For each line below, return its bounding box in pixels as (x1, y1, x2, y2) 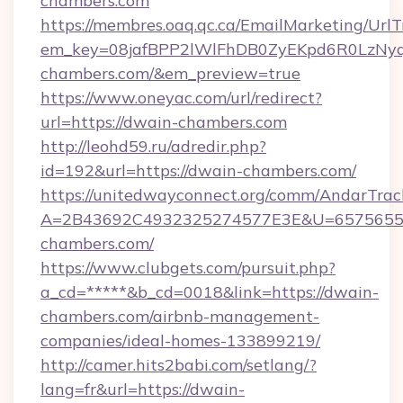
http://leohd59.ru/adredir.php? (40, 136, 266, 157)
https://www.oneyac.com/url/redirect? (40, 87, 322, 108)
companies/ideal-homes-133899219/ (40, 330, 320, 351)
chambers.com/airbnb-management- (40, 306, 319, 327)
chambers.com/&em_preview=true (40, 63, 300, 84)
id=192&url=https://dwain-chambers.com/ (40, 160, 356, 181)
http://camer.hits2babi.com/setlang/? (40, 354, 317, 375)
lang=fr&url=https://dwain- (40, 379, 245, 399)
